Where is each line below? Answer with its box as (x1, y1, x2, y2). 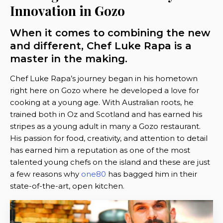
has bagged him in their (106, 169, 197, 179)
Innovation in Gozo (10, 1, 125, 19)
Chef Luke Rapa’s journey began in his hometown (10, 73, 198, 83)
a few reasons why (10, 169, 81, 179)
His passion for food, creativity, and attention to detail (10, 133, 208, 143)
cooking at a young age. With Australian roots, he (10, 97, 194, 107)
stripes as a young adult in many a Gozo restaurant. (10, 121, 201, 131)
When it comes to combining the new (10, 26, 210, 39)
